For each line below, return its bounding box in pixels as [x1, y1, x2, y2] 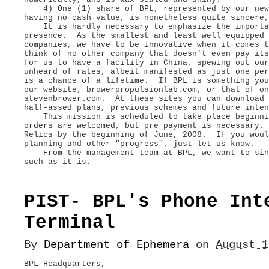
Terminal [24, 212, 115, 234]
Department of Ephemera [44, 238, 189, 252]
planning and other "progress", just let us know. [24, 139, 255, 148]
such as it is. [24, 157, 96, 166]
